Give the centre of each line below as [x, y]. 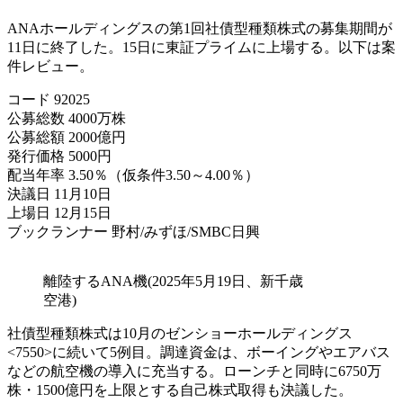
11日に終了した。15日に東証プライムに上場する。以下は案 [201, 48]
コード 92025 [49, 100]
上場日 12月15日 [59, 213]
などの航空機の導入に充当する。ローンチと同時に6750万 [194, 372]
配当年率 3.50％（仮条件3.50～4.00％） [133, 175]
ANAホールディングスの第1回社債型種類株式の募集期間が [200, 29]
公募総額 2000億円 [67, 138]
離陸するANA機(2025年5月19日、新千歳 [173, 282]
